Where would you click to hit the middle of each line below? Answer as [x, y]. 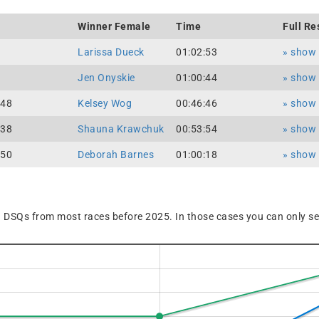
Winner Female [114, 26]
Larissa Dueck [111, 52]
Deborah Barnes [116, 155]
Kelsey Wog [105, 103]
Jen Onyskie [106, 78]
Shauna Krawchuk [121, 129]
